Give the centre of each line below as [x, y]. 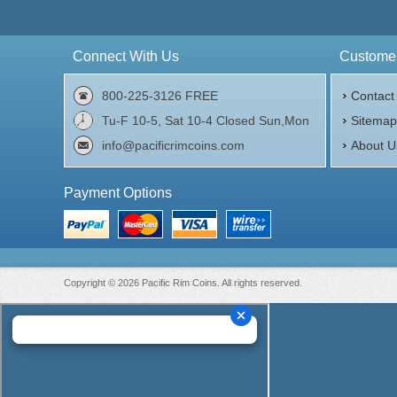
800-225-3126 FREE [160, 96]
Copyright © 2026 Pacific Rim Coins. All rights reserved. [183, 283]
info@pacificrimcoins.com [173, 145]
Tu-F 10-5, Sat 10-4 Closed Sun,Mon [206, 121]
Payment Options [118, 193]
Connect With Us [126, 56]
